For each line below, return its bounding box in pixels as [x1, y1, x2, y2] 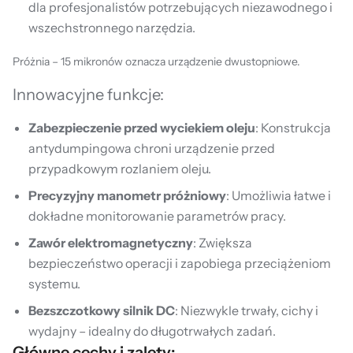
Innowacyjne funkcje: [13, 85, 164, 104]
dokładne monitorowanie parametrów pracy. [28, 208, 286, 224]
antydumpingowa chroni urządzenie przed [28, 140, 275, 156]
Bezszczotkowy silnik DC [28, 303, 175, 318]
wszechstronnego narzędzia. [28, 20, 195, 35]
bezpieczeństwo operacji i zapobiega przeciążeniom [28, 255, 331, 271]
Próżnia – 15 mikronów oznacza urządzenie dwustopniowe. [13, 54, 300, 69]
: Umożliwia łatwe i [226, 188, 331, 203]
